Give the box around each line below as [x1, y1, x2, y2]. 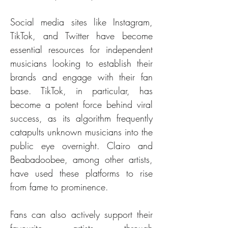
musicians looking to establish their [10, 57, 153, 69]
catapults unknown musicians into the [10, 126, 153, 138]
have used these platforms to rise [10, 167, 153, 179]
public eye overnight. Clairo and [10, 139, 153, 152]
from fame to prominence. [10, 181, 108, 193]
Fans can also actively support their [10, 208, 153, 220]
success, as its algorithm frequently [10, 112, 153, 124]
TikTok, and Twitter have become [10, 30, 153, 42]
